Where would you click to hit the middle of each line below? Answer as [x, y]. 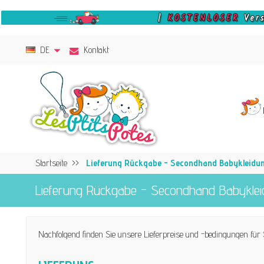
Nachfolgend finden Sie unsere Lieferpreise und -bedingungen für [150, 234]
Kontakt [97, 50]
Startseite [51, 163]
